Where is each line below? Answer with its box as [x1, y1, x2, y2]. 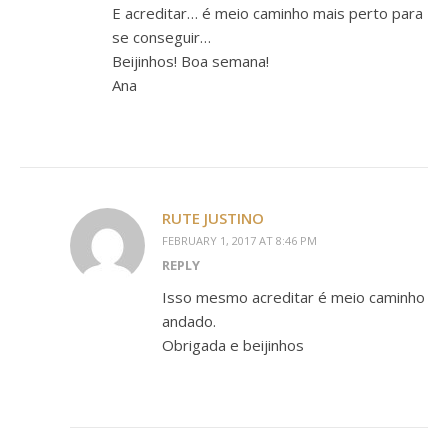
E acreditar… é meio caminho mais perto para [112, 3, 423, 24]
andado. [162, 311, 216, 332]
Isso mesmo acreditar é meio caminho [162, 287, 425, 308]
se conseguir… [112, 27, 211, 48]
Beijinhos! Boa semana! [112, 51, 269, 72]
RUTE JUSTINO [162, 208, 264, 229]
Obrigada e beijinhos [162, 335, 304, 356]
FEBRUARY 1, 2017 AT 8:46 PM [162, 233, 317, 249]
